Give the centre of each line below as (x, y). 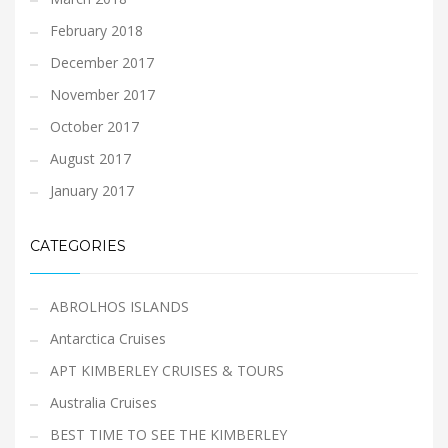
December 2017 (102, 63)
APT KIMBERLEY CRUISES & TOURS (167, 371)
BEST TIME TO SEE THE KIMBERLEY (168, 435)
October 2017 (94, 127)
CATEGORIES (78, 246)
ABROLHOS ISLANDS (119, 307)
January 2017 (92, 191)
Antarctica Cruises (108, 339)
